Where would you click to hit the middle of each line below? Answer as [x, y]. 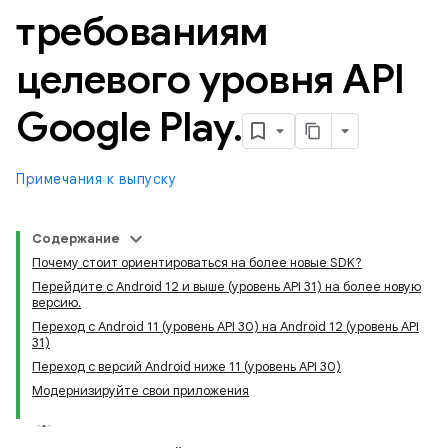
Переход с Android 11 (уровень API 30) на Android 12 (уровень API [225, 326]
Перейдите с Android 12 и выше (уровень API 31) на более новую [226, 286]
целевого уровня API [210, 79]
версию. [56, 302]
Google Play [124, 127]
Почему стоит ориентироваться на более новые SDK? [197, 262]
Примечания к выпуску [96, 179]
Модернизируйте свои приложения [140, 390]
